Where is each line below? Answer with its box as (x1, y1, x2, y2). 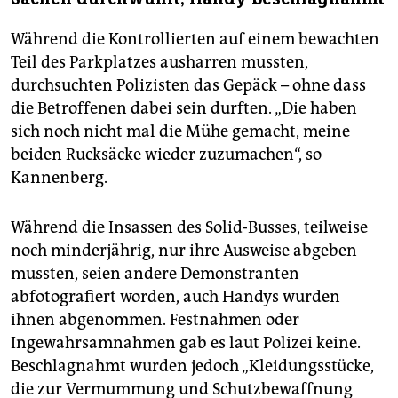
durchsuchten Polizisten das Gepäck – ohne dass (11, 75, 366, 95)
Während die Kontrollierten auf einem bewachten (11, 28, 379, 49)
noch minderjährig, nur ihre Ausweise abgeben (11, 240, 357, 260)
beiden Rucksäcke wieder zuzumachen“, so (11, 144, 322, 164)
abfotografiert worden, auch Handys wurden (11, 286, 340, 306)
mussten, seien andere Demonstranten (11, 263, 299, 283)
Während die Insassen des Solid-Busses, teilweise (11, 217, 368, 237)
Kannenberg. (11, 167, 107, 187)
